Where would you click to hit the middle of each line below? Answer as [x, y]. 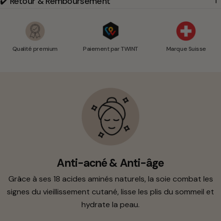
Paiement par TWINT [110, 49]
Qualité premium [35, 49]
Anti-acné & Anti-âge [110, 163]
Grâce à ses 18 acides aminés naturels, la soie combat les [110, 179]
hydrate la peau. [110, 205]
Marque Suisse [186, 49]
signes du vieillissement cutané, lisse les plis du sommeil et [110, 192]
